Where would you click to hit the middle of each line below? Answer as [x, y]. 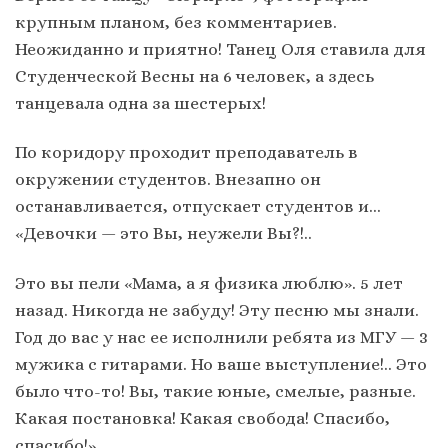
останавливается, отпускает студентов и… [198, 206]
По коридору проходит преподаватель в [186, 152]
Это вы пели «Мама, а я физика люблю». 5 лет [209, 282]
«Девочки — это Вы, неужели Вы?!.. [163, 233]
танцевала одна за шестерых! [140, 103]
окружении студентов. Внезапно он [168, 179]
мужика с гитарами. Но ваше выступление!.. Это [221, 363]
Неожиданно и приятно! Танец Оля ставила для [220, 49]
